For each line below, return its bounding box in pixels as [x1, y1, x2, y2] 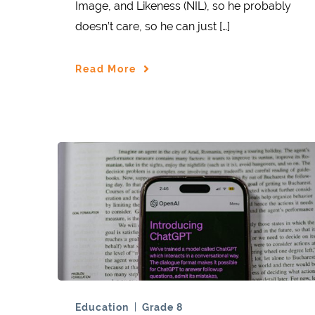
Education [75, 301, 129, 313]
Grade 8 [142, 301, 183, 313]
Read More [75, 63, 136, 75]
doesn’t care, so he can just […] [75, 20, 230, 34]
